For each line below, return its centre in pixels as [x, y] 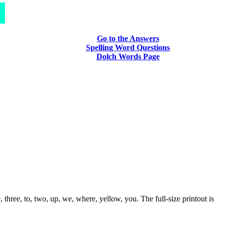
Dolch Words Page [128, 57]
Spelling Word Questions [128, 47]
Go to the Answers [128, 38]
